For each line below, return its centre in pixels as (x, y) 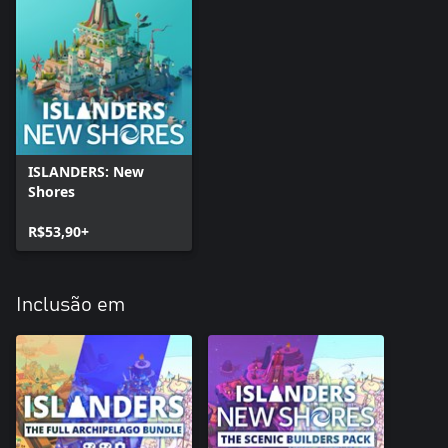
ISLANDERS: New (86, 171)
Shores (51, 191)
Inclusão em (70, 304)
